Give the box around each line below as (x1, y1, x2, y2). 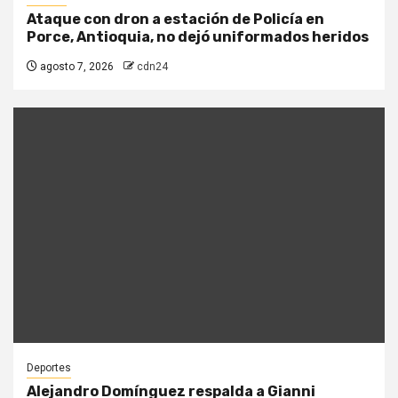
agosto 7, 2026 (37, 60, 114, 73)
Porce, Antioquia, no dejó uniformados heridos (27, 28, 369, 45)
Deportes (27, 362, 71, 374)
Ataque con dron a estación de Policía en (27, 11, 324, 28)
